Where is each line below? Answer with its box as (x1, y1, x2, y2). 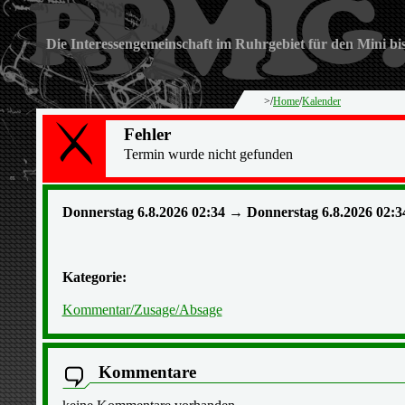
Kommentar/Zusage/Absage (61, 302, 222, 317)
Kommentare (98, 363, 196, 381)
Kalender (302, 95, 341, 108)
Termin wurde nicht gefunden (123, 146, 293, 162)
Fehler (123, 125, 171, 144)
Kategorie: (61, 269, 127, 285)
